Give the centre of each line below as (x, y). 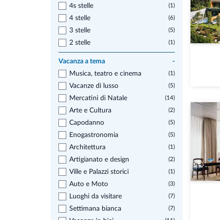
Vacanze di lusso (94, 86)
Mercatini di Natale (98, 98)
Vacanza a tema (82, 61)
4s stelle (81, 6)
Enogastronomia (94, 135)
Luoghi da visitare (96, 196)
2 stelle (80, 43)
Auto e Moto (89, 184)
